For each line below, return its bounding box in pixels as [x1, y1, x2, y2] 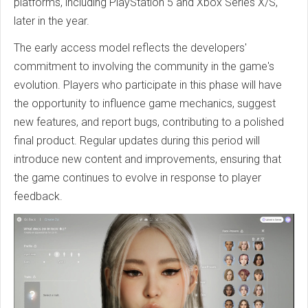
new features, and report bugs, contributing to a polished [14, 115, 284, 129]
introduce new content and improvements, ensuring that [14, 153, 281, 166]
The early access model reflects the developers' [14, 41, 247, 55]
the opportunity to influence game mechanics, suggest [14, 97, 276, 111]
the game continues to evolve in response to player [14, 171, 261, 185]
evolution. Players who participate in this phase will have [14, 78, 282, 92]
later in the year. [14, 14, 89, 28]
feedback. [14, 190, 63, 203]
